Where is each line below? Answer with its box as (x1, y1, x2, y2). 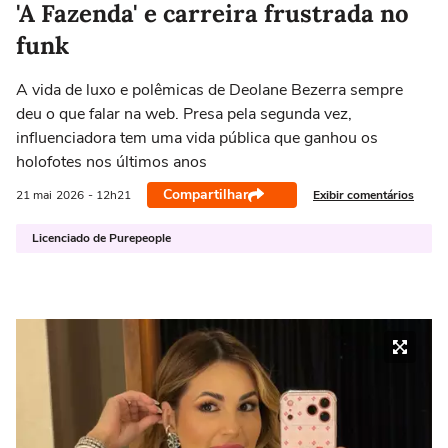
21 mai (16, 187, 52, 203)
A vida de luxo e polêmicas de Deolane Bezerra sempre (16, 79, 403, 101)
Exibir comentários (313, 186, 414, 203)
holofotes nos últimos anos (16, 151, 207, 173)
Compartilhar (163, 185, 248, 204)
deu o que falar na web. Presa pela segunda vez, (16, 103, 352, 125)
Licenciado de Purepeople (32, 230, 171, 246)
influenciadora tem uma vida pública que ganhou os (16, 127, 378, 149)
